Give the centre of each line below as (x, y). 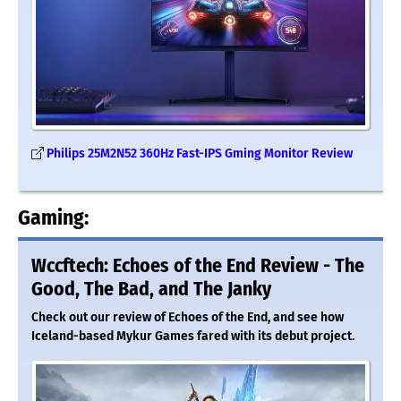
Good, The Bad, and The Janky (151, 290)
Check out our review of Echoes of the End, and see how (188, 318)
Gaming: (53, 218)
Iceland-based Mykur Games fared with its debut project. (193, 337)
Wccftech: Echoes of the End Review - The (198, 266)
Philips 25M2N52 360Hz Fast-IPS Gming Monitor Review (200, 154)
